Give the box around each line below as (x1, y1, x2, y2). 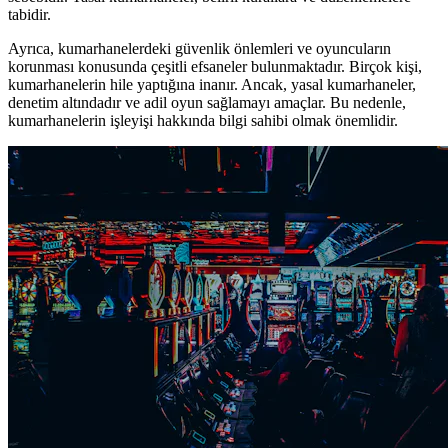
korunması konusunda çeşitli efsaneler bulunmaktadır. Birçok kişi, (8, 57, 422, 75)
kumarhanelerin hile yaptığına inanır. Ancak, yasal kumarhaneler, (8, 75, 416, 93)
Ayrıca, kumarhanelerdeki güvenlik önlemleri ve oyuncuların (8, 39, 391, 57)
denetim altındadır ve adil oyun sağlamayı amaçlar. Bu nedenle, (8, 93, 406, 111)
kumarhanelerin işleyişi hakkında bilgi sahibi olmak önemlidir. (8, 111, 398, 129)
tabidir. (8, 5, 51, 23)
